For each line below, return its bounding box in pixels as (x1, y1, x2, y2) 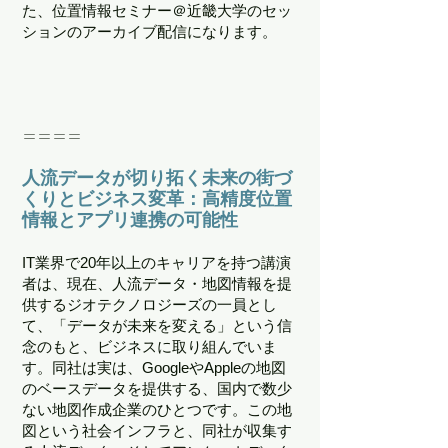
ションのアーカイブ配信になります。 (22, 23, 277, 40)
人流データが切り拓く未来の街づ (22, 168, 292, 188)
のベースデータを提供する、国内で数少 (22, 380, 292, 397)
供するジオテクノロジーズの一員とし (22, 296, 277, 313)
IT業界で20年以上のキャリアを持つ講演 (22, 254, 291, 271)
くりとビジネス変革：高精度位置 (22, 189, 292, 209)
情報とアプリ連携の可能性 (22, 210, 238, 230)
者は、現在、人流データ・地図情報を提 (22, 275, 292, 292)
